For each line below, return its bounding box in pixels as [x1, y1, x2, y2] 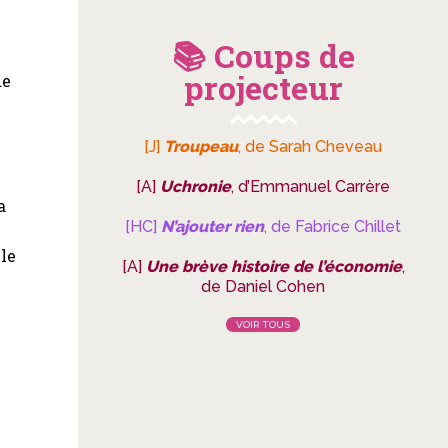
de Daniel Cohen [201, 277, 325, 296]
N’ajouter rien [161, 217, 264, 236]
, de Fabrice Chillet [264, 217, 401, 236]
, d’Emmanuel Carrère [231, 177, 390, 196]
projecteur [183, 66, 343, 109]
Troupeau [164, 137, 238, 156]
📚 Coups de [171, 34, 355, 77]
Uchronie [160, 177, 231, 196]
